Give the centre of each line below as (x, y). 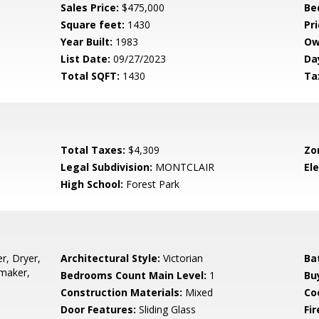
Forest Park (152, 184)
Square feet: (93, 25)
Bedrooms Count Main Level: (134, 275)
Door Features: (99, 309)
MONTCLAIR (184, 167)
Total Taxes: (93, 150)
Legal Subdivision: (107, 167)
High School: (92, 184)
